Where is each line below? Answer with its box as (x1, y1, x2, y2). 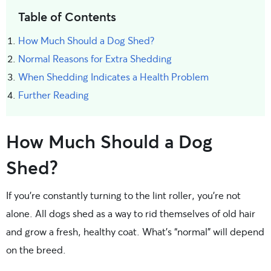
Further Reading (18, 88, 89, 101)
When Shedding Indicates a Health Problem (18, 70, 209, 83)
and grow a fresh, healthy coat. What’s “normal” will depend (6, 224, 264, 238)
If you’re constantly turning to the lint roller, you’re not (6, 188, 241, 201)
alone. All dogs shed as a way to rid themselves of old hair (6, 206, 255, 220)
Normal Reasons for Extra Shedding (18, 51, 172, 65)
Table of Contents (18, 8, 116, 25)
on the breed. (6, 243, 66, 256)
